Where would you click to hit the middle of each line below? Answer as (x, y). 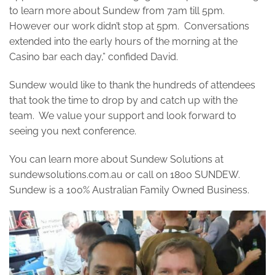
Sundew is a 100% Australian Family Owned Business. (129, 190)
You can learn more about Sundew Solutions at (116, 159)
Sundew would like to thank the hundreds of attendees (132, 85)
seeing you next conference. (73, 131)
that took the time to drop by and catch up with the (123, 101)
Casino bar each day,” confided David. (94, 57)
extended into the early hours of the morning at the (123, 42)
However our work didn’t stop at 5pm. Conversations (129, 26)
